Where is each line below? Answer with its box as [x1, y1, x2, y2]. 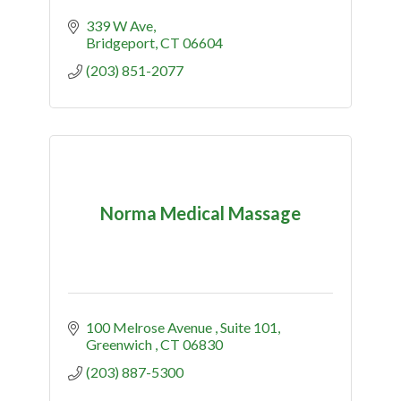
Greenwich [86, 335, 155, 353]
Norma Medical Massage [100, 202, 301, 225]
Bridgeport [86, 33, 155, 51]
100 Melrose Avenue [86, 318, 215, 336]
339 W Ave [86, 16, 153, 34]
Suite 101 [220, 318, 277, 336]
